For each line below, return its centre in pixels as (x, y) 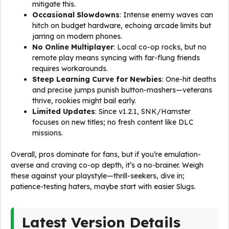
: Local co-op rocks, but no (160, 47)
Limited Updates (64, 111)
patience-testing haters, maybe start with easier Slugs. (103, 187)
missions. (48, 133)
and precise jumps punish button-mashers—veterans (122, 90)
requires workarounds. (70, 68)
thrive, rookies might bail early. (84, 101)
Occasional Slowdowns (76, 15)
